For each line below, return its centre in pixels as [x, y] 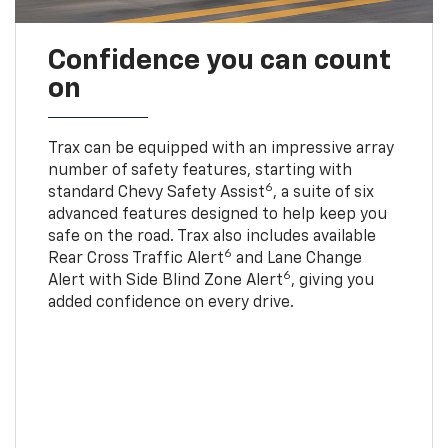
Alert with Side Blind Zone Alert [165, 280]
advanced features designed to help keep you [217, 214]
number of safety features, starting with [199, 170]
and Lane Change [296, 258]
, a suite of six [323, 192]
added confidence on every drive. [170, 302]
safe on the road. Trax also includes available [211, 236]
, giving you [332, 280]
